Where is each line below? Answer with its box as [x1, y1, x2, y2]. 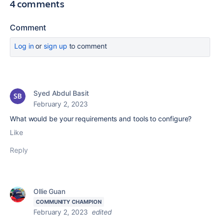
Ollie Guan [33, 187, 66, 195]
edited [91, 208, 112, 216]
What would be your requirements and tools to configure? [10, 114, 192, 123]
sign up [44, 42, 67, 50]
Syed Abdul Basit [33, 89, 89, 97]
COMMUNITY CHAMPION [36, 198, 102, 205]
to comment [67, 42, 107, 50]
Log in [14, 42, 34, 50]
